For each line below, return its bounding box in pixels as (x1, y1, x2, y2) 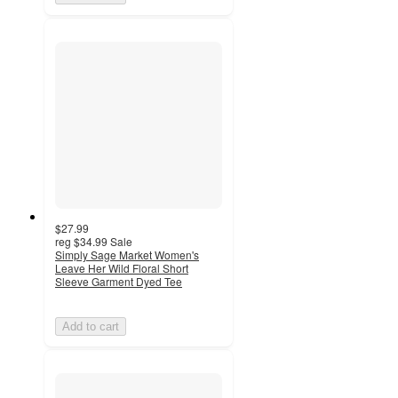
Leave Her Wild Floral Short (55, 260, 188, 276)
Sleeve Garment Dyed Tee (55, 274, 182, 290)
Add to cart (62, 320, 119, 334)
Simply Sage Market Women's (55, 247, 199, 263)
